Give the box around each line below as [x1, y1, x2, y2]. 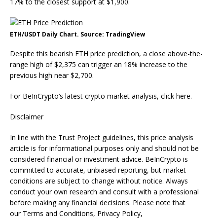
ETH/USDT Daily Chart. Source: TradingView [10, 30, 145, 38]
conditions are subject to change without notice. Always [10, 176, 188, 185]
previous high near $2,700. [10, 71, 94, 80]
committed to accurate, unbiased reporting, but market [10, 165, 186, 175]
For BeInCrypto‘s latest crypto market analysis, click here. [10, 91, 192, 101]
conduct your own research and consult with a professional [10, 187, 199, 196]
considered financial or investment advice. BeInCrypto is [10, 154, 188, 164]
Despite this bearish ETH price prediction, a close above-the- [10, 49, 203, 58]
